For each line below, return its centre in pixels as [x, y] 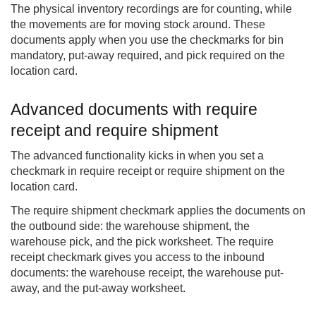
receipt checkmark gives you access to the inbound [138, 257]
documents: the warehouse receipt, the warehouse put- [147, 273]
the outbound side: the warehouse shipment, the [130, 226]
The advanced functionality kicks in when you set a [137, 156]
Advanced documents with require [134, 110]
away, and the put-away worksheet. [98, 288]
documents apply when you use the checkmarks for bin [147, 40]
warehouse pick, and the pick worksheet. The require [142, 242]
